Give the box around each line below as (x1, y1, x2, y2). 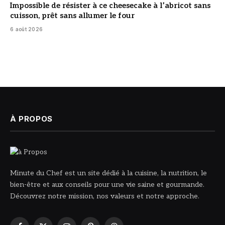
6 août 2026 (10, 26, 43, 33)
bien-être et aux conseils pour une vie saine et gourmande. (10, 180, 204, 189)
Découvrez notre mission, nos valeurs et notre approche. (10, 192, 199, 201)
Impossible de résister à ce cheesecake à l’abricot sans (10, 1, 210, 11)
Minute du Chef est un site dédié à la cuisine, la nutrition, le (10, 169, 207, 178)
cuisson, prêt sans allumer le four (10, 11, 135, 21)
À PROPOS (10, 114, 53, 124)
